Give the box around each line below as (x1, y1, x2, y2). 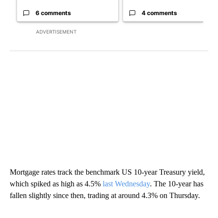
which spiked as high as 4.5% (10, 179, 103, 188)
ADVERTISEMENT (36, 28, 76, 35)
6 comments (36, 9, 71, 17)
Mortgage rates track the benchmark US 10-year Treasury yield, (10, 167, 205, 176)
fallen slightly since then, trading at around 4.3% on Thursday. (10, 191, 200, 200)
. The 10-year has (150, 179, 203, 188)
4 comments (142, 9, 177, 17)
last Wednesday (103, 179, 150, 188)
